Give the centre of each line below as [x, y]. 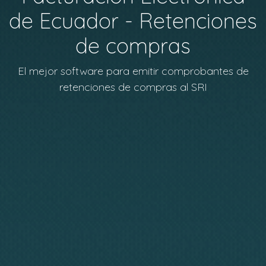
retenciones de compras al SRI [133, 87]
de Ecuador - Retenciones [133, 20]
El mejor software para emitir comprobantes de [133, 71]
